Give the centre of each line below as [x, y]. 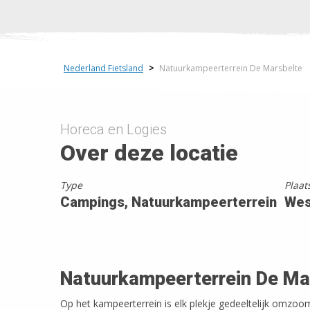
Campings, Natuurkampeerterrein [168, 202]
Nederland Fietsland [103, 68]
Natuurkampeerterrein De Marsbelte [231, 68]
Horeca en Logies [113, 129]
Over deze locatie [149, 153]
